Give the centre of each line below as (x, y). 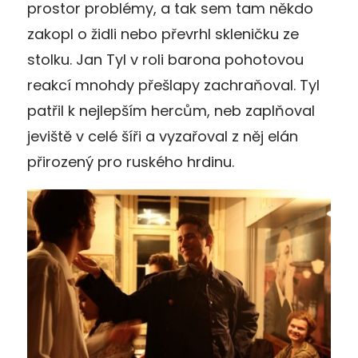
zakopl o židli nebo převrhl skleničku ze (163, 34)
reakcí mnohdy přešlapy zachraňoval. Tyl (173, 85)
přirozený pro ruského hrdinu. (131, 161)
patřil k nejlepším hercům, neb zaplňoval (171, 110)
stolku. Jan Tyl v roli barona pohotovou (165, 59)
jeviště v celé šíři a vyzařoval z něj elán (163, 136)
